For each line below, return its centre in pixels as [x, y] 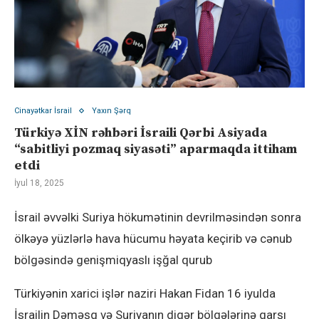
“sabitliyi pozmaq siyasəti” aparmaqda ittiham [156, 150]
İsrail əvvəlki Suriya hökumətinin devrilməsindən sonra [158, 218]
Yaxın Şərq [111, 111]
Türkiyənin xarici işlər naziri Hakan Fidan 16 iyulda [145, 294]
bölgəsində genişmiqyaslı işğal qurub [113, 260]
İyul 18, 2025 [39, 183]
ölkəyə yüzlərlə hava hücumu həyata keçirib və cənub [153, 239]
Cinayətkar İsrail [43, 111]
